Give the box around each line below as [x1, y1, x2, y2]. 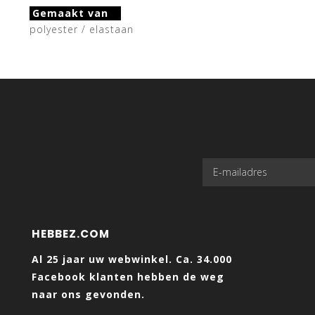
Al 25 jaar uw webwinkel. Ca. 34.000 [32, 252, 232, 266]
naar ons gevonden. [32, 287, 145, 301]
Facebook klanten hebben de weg [32, 269, 224, 283]
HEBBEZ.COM [32, 226, 110, 241]
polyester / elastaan [30, 22, 134, 36]
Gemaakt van [32, 6, 108, 20]
